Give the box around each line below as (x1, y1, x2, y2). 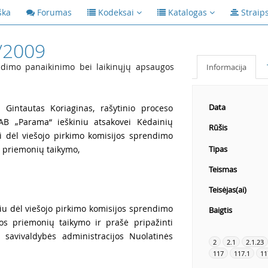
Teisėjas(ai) (208, 184, 246, 195)
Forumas (37, 7, 72, 18)
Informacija (206, 62, 246, 72)
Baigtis (208, 205, 232, 215)
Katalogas (168, 7, 207, 18)
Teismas (208, 164, 237, 175)
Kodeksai (98, 7, 134, 18)
